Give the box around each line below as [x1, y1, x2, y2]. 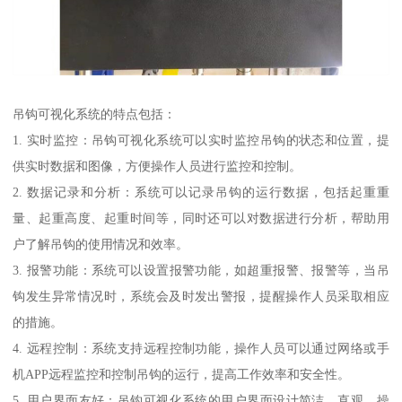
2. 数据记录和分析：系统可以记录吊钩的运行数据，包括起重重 [13, 184, 389, 199]
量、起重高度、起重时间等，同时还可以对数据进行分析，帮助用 [13, 210, 389, 225]
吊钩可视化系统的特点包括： [13, 106, 177, 121]
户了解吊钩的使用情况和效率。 [13, 236, 189, 251]
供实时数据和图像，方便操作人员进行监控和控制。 [13, 158, 302, 173]
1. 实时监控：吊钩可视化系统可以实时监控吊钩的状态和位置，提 [13, 132, 389, 147]
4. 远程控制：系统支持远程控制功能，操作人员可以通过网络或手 [13, 340, 389, 355]
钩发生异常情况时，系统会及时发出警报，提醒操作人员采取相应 [13, 288, 389, 303]
